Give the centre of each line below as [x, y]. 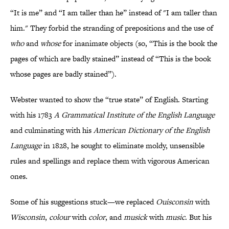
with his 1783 [32, 115]
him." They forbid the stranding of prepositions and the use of [112, 28]
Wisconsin [28, 217]
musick [135, 217]
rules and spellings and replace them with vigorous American [110, 161]
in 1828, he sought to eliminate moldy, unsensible [123, 146]
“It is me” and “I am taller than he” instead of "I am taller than [114, 13]
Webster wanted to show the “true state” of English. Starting [109, 100]
